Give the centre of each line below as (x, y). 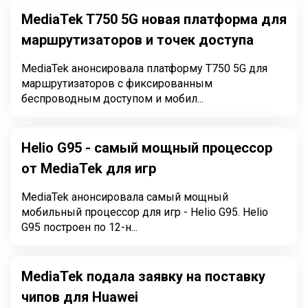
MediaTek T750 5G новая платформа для (154, 19)
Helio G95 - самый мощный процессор (147, 148)
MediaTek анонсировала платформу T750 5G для (144, 68)
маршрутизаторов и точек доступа (137, 40)
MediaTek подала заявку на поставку (143, 276)
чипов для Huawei (80, 297)
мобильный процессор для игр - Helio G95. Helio (132, 212)
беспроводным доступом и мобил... (112, 99)
